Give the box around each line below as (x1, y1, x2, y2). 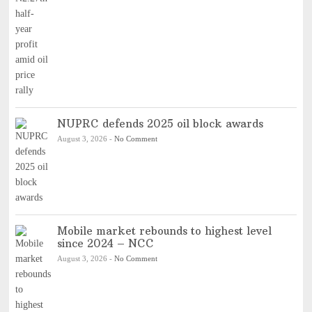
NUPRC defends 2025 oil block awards (56, 116, 263, 130)
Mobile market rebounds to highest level (56, 224, 272, 237)
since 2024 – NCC (56, 236, 158, 250)
